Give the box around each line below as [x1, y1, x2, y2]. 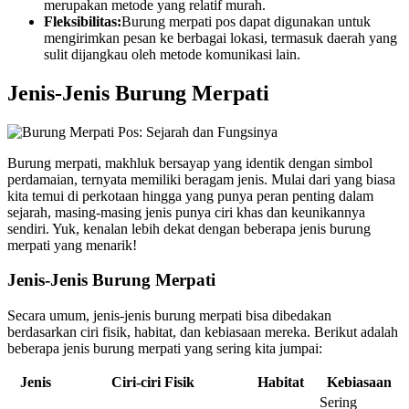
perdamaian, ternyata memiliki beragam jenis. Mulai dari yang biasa [7, 171, 395, 187]
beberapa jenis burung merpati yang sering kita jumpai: [7, 341, 322, 357]
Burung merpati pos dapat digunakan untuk [121, 13, 371, 29]
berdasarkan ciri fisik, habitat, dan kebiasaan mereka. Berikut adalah [7, 324, 398, 341]
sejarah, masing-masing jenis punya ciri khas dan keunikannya [7, 204, 365, 220]
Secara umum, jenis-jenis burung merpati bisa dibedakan [7, 308, 331, 324]
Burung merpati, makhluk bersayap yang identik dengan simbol [7, 154, 372, 171]
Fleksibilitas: [44, 13, 121, 29]
